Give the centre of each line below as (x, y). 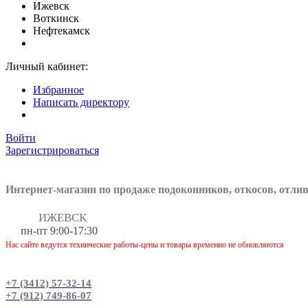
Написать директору (81, 102)
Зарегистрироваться (52, 150)
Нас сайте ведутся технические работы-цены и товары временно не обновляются (145, 244)
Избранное (58, 90)
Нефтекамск (62, 31)
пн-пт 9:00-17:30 (59, 230)
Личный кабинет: (47, 66)
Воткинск (56, 18)
